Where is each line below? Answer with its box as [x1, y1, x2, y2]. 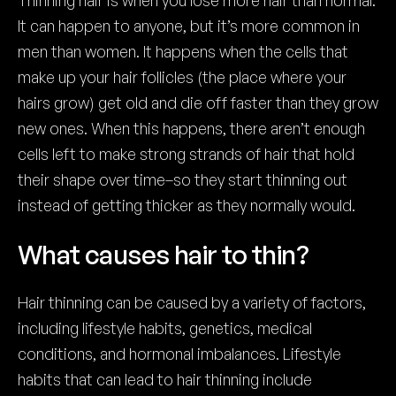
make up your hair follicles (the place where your [18, 67, 346, 87]
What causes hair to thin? [18, 238, 308, 270]
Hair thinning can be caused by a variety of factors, [18, 293, 366, 312]
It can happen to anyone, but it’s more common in [18, 16, 360, 35]
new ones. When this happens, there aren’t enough [18, 118, 365, 138]
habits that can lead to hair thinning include [18, 369, 312, 389]
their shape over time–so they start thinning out [18, 170, 347, 189]
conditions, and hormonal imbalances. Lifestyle [18, 344, 341, 363]
